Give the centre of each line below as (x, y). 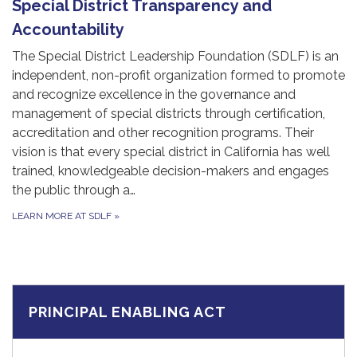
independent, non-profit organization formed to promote (178, 76)
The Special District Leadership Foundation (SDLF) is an (175, 57)
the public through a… (74, 190)
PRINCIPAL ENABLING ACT (127, 312)
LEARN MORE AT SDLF (63, 216)
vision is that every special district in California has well (171, 152)
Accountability (68, 30)
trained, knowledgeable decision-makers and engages (171, 171)
